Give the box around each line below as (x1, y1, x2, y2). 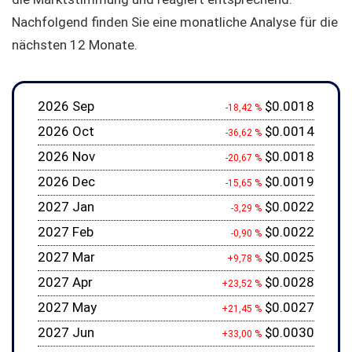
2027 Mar (38, 249, 95, 265)
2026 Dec (38, 174, 95, 189)
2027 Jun (38, 324, 94, 340)
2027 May (38, 299, 97, 315)
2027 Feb (38, 224, 93, 240)
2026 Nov (38, 148, 95, 164)
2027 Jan (38, 199, 94, 214)
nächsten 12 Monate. (12, 37, 137, 53)
